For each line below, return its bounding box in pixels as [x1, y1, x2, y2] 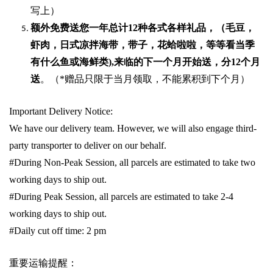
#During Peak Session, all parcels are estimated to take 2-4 [9, 191, 233, 202]
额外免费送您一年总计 [30, 23, 128, 34]
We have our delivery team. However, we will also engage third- [9, 123, 257, 134]
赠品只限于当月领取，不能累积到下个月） [65, 74, 250, 85]
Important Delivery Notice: [9, 106, 113, 117]
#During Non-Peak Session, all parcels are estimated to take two [9, 157, 255, 168]
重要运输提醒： [9, 258, 77, 269]
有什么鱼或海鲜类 [30, 57, 108, 68]
